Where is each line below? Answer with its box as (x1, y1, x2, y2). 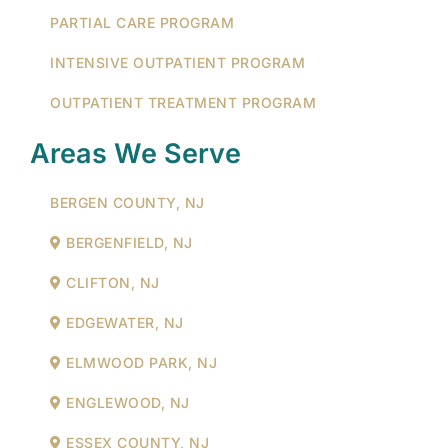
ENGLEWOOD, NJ (61, 393, 190, 411)
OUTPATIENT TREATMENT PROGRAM (50, 93, 316, 111)
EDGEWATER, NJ (61, 313, 184, 331)
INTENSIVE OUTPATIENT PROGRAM (50, 53, 305, 71)
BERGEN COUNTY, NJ (50, 193, 205, 211)
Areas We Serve (30, 136, 241, 170)
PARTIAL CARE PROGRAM (50, 13, 234, 31)
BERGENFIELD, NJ (61, 233, 193, 251)
